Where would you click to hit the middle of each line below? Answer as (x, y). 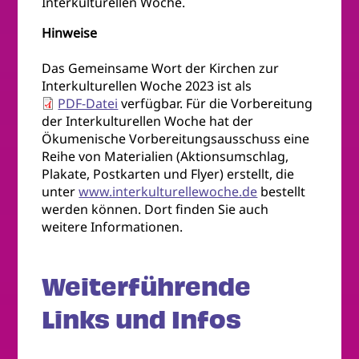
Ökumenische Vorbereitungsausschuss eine (176, 138)
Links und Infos (142, 320)
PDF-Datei (88, 103)
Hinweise (70, 32)
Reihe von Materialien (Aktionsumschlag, (165, 156)
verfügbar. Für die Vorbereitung (216, 103)
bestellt (282, 191)
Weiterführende (147, 287)
